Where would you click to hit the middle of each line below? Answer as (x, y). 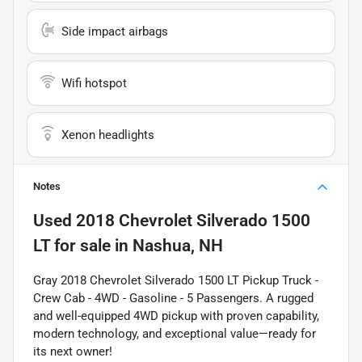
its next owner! (73, 351)
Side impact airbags (115, 31)
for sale (80, 245)
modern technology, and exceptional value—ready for (175, 333)
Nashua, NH (178, 245)
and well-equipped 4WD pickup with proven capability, (176, 316)
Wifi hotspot (94, 83)
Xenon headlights (108, 135)
